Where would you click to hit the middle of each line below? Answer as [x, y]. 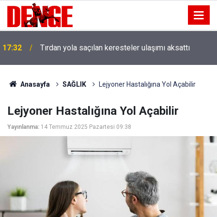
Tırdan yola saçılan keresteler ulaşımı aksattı [115, 48]
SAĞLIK [74, 84]
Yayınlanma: [23, 127]
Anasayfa [34, 84]
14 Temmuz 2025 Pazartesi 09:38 [86, 127]
